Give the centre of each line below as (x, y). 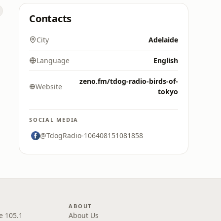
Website (49, 86)
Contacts (51, 18)
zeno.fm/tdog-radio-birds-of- (129, 81)
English (166, 60)
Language (53, 60)
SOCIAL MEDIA (54, 120)
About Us (84, 215)
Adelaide (163, 40)
